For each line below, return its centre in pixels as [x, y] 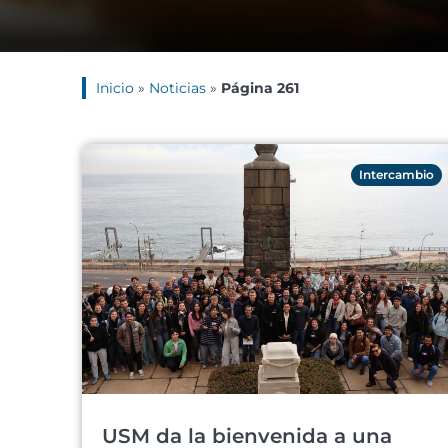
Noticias [177, 88]
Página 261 [260, 88]
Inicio [115, 88]
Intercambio [396, 174]
